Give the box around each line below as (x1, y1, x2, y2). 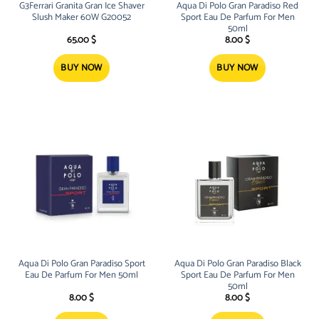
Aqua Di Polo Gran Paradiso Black (174, 256, 301, 272)
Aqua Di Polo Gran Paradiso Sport (18, 256, 145, 272)
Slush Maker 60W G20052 (32, 10, 131, 26)
